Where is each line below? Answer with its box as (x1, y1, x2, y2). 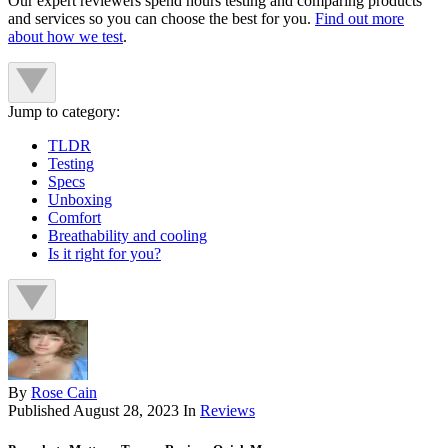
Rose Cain (31, 383, 97, 401)
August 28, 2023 (73, 401, 179, 419)
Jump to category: (8, 102, 120, 120)
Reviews (200, 401, 255, 419)
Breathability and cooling (48, 226, 207, 244)
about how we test (8, 27, 123, 45)
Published (8, 401, 73, 419)
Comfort (48, 208, 101, 226)
